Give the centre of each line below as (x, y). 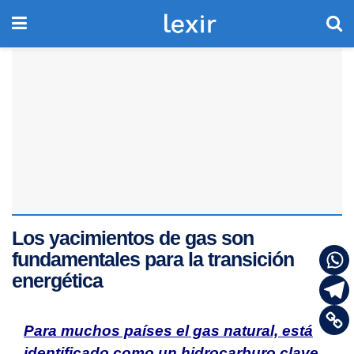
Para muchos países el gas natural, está (168, 330)
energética (57, 281)
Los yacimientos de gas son (133, 238)
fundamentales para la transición (153, 259)
